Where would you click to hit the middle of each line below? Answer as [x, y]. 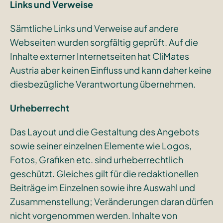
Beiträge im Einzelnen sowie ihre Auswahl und [102, 187]
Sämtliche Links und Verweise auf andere [94, 28]
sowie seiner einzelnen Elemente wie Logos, [101, 145]
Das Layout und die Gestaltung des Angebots [104, 131]
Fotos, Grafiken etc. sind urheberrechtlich [96, 159]
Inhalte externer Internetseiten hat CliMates [99, 56]
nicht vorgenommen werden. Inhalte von [93, 215]
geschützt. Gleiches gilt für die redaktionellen [104, 173]
